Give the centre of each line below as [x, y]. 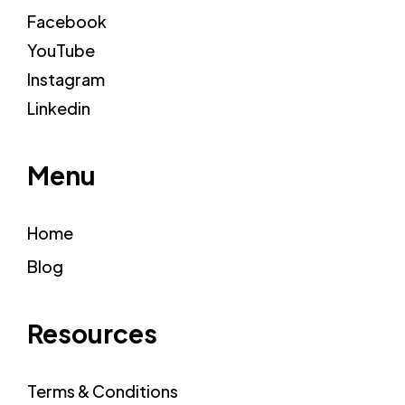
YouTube [61, 50]
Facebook [67, 21]
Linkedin [59, 108]
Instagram [66, 79]
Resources [92, 333]
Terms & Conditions [103, 391]
